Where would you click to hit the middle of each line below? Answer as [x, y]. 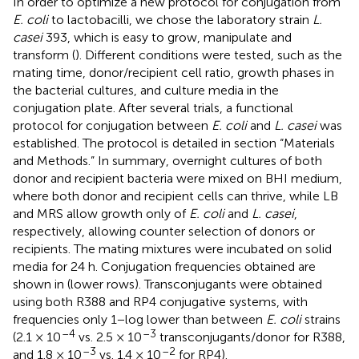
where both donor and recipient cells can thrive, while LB [175, 196]
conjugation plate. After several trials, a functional [153, 107]
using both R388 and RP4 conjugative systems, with [160, 301]
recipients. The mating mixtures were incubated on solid [172, 248]
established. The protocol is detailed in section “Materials [174, 143]
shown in [40, 284]
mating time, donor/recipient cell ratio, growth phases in [173, 72]
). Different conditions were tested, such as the [209, 54]
